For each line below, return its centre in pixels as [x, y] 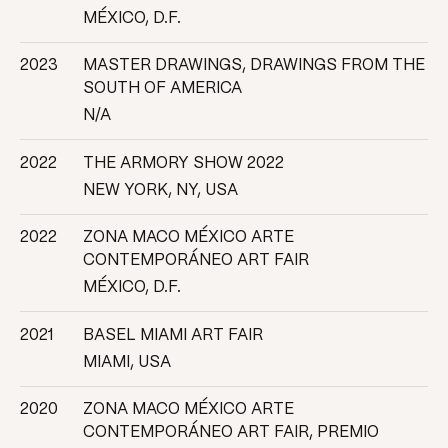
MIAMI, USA [126, 362]
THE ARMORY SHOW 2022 [183, 163]
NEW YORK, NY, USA [160, 190]
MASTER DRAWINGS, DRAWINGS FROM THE [253, 66]
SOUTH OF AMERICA [162, 89]
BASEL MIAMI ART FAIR [172, 335]
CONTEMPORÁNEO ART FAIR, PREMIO [230, 433]
